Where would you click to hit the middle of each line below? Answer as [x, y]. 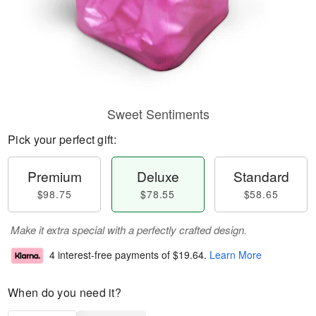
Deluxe [158, 176]
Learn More [236, 255]
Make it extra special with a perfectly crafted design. [129, 230]
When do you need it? [65, 292]
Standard [261, 176]
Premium [54, 176]
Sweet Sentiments [158, 114]
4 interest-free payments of [111, 255]
